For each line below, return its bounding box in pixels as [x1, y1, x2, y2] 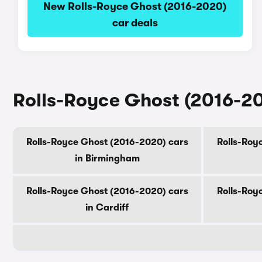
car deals [112, 17, 158, 29]
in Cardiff [85, 202, 129, 213]
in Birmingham [74, 153, 140, 164]
